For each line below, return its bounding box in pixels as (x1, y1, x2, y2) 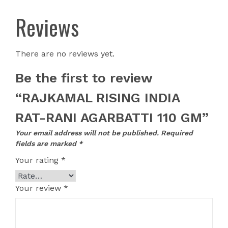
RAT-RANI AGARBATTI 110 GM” (15, 110, 209, 125)
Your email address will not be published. (15, 129, 159, 137)
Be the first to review (15, 70, 152, 85)
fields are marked (15, 139, 78, 148)
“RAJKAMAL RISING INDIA (15, 90, 180, 105)
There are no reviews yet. (15, 49, 115, 59)
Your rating (15, 155, 61, 165)
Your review (15, 183, 64, 193)
